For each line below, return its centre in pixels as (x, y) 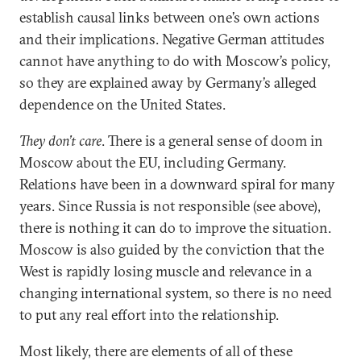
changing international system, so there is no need (176, 293)
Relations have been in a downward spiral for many (177, 184)
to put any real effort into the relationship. (149, 315)
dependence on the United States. (124, 104)
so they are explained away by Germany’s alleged (168, 83)
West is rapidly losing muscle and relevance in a (166, 271)
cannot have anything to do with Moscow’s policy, (175, 61)
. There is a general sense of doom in (212, 141)
